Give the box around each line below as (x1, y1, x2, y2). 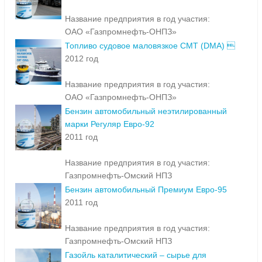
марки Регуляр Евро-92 (65, 119, 154, 129)
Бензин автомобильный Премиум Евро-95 (65, 185, 227, 195)
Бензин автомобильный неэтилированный (65, 106, 227, 116)
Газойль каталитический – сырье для (65, 250, 206, 260)
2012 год (65, 54, 98, 64)
